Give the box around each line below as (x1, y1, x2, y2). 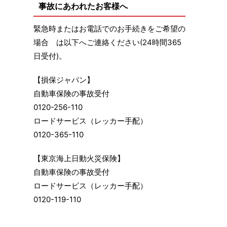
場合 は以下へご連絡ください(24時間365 (33, 37, 181, 48)
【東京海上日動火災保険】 (33, 154, 125, 164)
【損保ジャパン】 (33, 75, 94, 85)
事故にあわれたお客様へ (39, 2, 128, 11)
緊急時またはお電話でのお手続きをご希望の (33, 24, 185, 34)
